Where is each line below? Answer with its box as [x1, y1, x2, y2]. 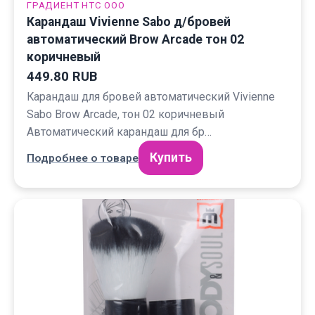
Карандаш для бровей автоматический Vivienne [27, 90, 275, 103]
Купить [150, 150, 192, 165]
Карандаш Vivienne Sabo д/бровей [27, 15, 231, 29]
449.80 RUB [27, 69, 97, 84]
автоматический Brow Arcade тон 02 [27, 32, 244, 46]
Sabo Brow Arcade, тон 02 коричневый [27, 108, 224, 121]
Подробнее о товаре [27, 151, 139, 165]
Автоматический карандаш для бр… [27, 125, 212, 139]
